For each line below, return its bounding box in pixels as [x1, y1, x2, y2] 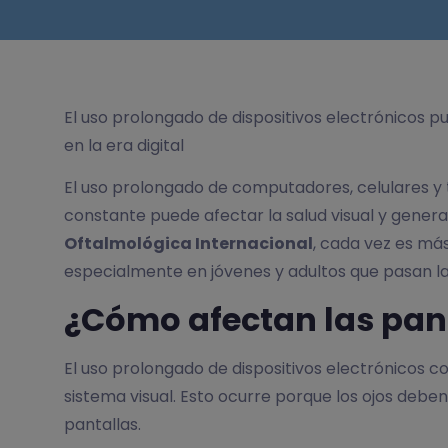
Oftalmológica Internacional [64, 232, 313, 256]
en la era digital [64, 133, 184, 157]
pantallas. [64, 412, 141, 436]
